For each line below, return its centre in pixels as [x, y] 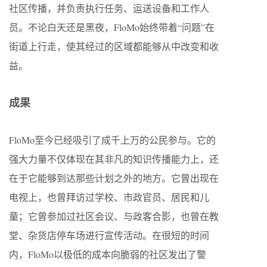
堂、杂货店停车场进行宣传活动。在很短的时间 [109, 235]
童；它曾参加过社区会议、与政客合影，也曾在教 [114, 216]
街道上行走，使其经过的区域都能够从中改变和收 [114, 46]
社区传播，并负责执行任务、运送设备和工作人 [109, 8]
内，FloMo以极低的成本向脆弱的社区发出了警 [108, 254]
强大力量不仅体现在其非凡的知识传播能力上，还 [114, 159]
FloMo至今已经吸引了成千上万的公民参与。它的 [112, 139]
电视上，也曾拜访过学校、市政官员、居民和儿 [109, 197]
